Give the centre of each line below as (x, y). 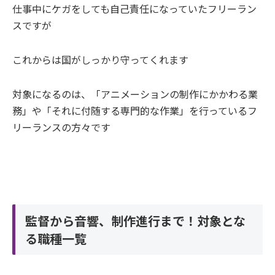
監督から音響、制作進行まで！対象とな (135, 221)
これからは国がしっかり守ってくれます (100, 60)
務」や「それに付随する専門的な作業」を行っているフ (135, 111)
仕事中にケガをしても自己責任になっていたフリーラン (134, 9)
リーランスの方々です (61, 127)
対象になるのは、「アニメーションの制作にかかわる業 (135, 94)
